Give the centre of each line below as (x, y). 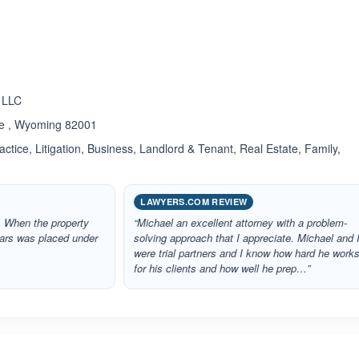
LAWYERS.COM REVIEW (194, 202)
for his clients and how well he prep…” (222, 268)
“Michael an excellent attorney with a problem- (241, 222)
